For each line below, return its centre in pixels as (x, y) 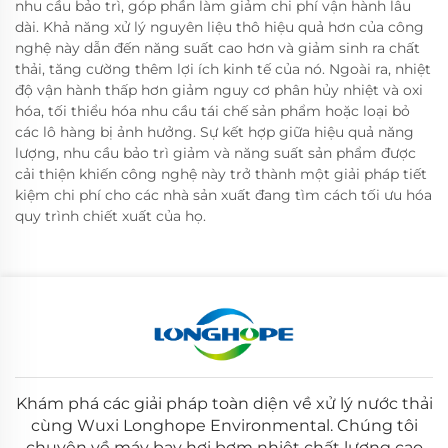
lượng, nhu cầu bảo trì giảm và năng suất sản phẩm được (215, 152)
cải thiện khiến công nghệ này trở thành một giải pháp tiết (221, 173)
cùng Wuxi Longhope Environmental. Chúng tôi (224, 425)
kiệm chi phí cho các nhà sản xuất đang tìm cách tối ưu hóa (223, 194)
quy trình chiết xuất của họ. (110, 215)
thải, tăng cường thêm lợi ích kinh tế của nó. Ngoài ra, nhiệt (223, 68)
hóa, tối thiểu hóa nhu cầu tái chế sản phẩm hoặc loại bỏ (212, 110)
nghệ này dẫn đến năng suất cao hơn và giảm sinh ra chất (217, 47)
